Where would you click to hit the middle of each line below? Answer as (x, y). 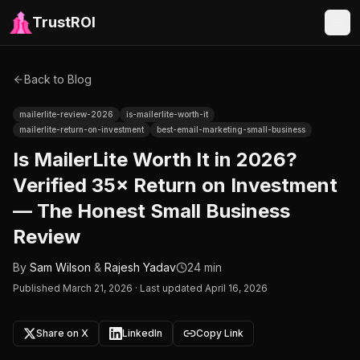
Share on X (62, 333)
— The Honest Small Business (151, 211)
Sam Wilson (60, 267)
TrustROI (64, 22)
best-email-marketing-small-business (231, 129)
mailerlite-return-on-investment (82, 129)
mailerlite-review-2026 (66, 114)
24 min (205, 267)
